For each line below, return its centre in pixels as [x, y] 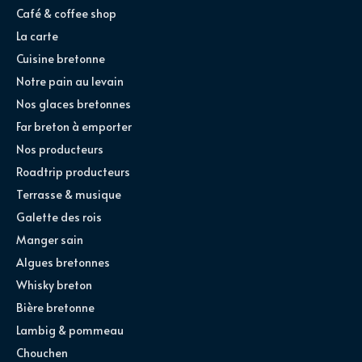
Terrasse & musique [69, 195]
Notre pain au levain [70, 82]
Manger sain [50, 240]
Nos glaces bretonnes [74, 104]
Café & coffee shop [66, 14]
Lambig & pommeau [70, 330]
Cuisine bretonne [61, 59]
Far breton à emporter [74, 127]
